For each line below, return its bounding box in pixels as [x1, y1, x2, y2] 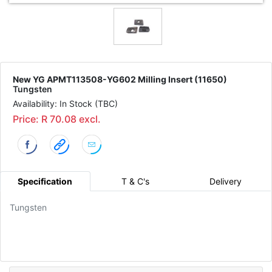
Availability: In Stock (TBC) [13, 98, 118, 109]
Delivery [209, 175, 242, 186]
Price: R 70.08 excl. [13, 113, 101, 126]
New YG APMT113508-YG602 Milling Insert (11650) [13, 74, 227, 85]
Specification [18, 175, 73, 186]
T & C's [121, 175, 149, 186]
